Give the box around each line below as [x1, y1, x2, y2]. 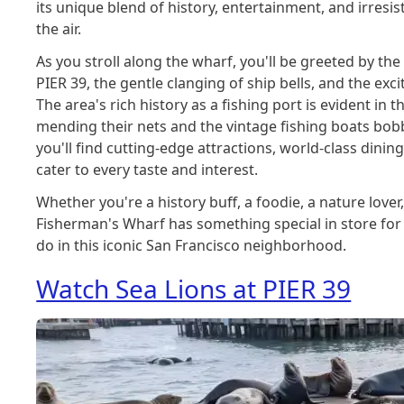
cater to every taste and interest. [36, 160, 259, 179]
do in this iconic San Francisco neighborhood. [36, 235, 347, 255]
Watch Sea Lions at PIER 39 [36, 271, 352, 306]
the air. [36, 19, 82, 39]
